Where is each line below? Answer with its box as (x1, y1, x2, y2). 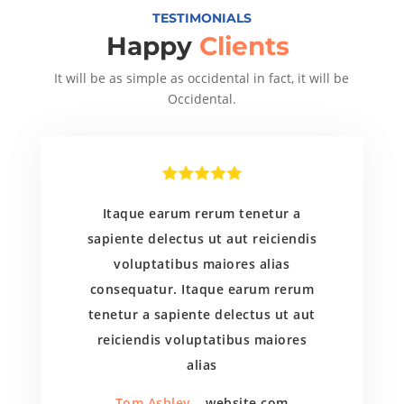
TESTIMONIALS (151, 10, 252, 27)
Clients (199, 31, 298, 62)
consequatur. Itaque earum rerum (89, 280, 315, 298)
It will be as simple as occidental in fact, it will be (54, 69, 350, 87)
